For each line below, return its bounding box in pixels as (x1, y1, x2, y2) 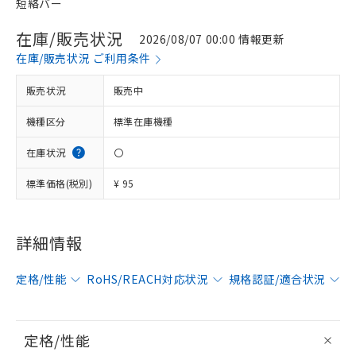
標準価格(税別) (26, 176, 93, 190)
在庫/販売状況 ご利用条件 (16, 50, 151, 66)
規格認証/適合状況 (228, 271, 326, 287)
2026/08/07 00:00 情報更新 (139, 30, 285, 47)
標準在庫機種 (114, 114, 173, 128)
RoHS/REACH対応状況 (87, 271, 209, 287)
